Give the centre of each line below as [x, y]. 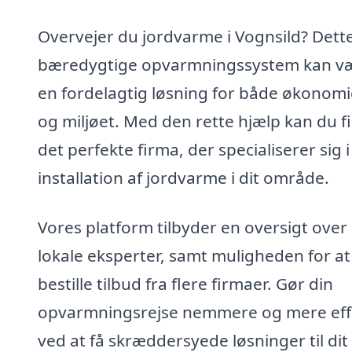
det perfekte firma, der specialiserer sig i [194, 149]
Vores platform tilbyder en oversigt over [192, 227]
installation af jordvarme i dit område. [183, 177]
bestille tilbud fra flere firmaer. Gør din [185, 284]
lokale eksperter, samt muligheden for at [194, 256]
